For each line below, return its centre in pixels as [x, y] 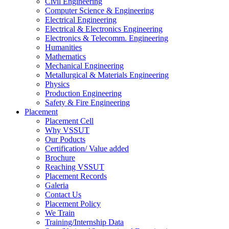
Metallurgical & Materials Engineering [107, 75]
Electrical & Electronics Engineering [104, 29]
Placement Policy [73, 204]
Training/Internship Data [84, 222]
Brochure [60, 158]
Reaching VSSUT [75, 167]
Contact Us [63, 195]
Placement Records [76, 176]
